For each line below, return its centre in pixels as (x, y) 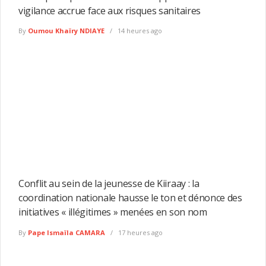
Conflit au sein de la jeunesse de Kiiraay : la (109, 183)
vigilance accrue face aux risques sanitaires (110, 10)
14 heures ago (139, 31)
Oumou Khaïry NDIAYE (66, 31)
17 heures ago (140, 232)
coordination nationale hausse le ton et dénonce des (130, 197)
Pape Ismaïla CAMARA (66, 232)
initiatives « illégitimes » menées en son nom (113, 212)
